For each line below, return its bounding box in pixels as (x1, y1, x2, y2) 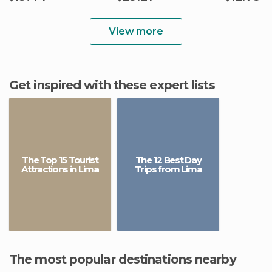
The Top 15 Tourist (22, 154, 98, 166)
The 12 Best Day (135, 154, 202, 166)
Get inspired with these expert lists (18, 78, 215, 92)
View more (109, 25, 163, 37)
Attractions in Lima (21, 163, 99, 175)
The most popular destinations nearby (17, 252, 236, 267)
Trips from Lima (134, 163, 202, 175)
